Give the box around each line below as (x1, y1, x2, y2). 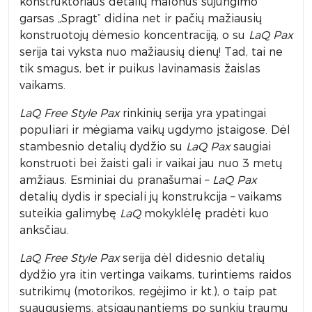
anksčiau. (19, 224, 69, 237)
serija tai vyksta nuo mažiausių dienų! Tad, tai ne (19, 45, 283, 58)
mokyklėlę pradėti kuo (141, 207, 269, 220)
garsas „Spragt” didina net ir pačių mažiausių (19, 12, 262, 25)
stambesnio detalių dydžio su (19, 140, 186, 153)
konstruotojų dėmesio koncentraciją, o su (19, 29, 249, 42)
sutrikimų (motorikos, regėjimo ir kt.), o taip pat (19, 285, 277, 298)
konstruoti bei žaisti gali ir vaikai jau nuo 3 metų (19, 157, 282, 170)
